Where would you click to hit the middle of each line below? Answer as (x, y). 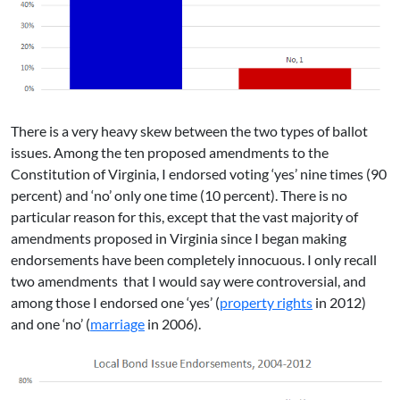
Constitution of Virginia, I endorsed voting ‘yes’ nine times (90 (199, 173)
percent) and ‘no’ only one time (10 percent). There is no (179, 195)
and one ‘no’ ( (50, 323)
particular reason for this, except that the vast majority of (184, 216)
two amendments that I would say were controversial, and (188, 280)
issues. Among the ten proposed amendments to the (170, 152)
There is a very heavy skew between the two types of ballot (189, 130)
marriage (117, 323)
